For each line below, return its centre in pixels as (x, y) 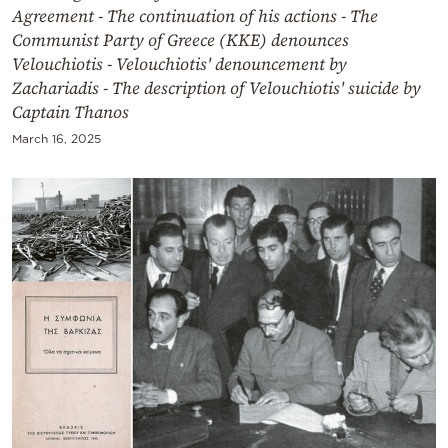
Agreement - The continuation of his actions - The (195, 16)
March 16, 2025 (56, 139)
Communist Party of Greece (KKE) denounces (180, 40)
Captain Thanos (70, 112)
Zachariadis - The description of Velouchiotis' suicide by (216, 88)
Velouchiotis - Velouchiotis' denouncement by (179, 64)
